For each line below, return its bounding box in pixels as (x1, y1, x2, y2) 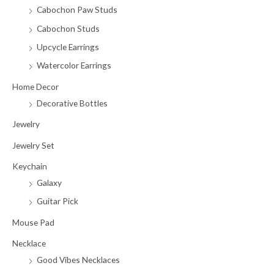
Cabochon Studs (37, 23, 100, 34)
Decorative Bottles (37, 97, 108, 108)
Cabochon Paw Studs (37, 4, 117, 15)
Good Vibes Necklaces (37, 254, 120, 265)
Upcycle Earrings (37, 41, 99, 52)
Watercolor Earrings (37, 60, 111, 71)
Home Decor (12, 81, 59, 92)
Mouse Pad (12, 217, 54, 228)
